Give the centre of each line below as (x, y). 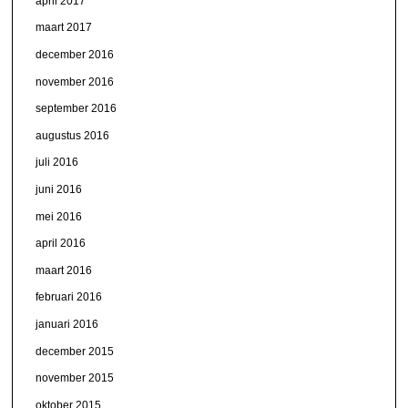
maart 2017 (64, 28)
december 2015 (75, 351)
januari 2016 (67, 324)
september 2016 (76, 109)
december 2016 (75, 55)
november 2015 (75, 378)
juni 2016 (59, 189)
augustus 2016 (73, 135)
